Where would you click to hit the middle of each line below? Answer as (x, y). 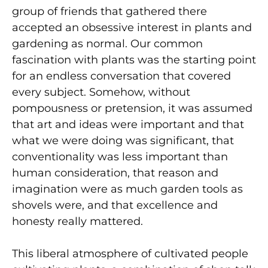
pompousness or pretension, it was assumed (132, 108)
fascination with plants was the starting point (134, 60)
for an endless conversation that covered (121, 76)
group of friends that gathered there (109, 11)
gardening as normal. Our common (107, 43)
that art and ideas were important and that (128, 124)
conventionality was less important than (120, 156)
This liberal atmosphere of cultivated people (130, 253)
